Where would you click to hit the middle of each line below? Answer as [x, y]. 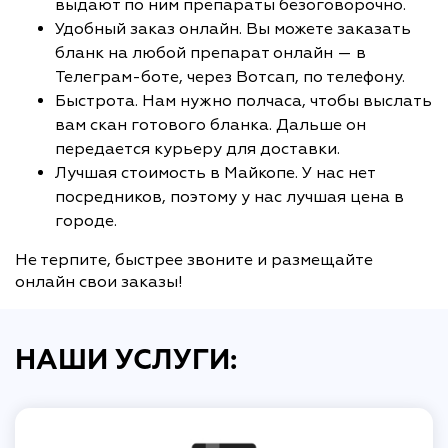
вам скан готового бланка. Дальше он [210, 124]
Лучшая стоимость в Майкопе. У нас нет [215, 172]
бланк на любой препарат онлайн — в [210, 52]
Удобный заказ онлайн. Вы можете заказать [233, 28]
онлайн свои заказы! [99, 281]
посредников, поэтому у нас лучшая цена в [229, 196]
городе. [86, 220]
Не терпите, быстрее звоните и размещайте [194, 259]
